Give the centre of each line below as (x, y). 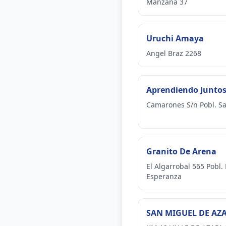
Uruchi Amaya (175, 38)
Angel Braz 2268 (174, 53)
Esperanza (164, 176)
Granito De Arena (181, 151)
